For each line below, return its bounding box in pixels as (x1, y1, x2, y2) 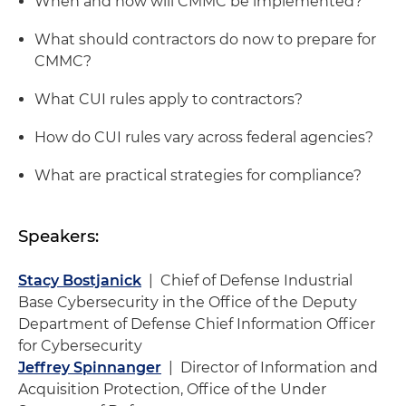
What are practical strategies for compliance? (34, 167, 362, 185)
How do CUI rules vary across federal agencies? (34, 129, 373, 147)
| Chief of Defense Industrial (141, 272, 353, 290)
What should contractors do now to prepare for (34, 31, 376, 49)
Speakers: (18, 226, 99, 247)
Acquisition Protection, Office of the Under (18, 381, 326, 399)
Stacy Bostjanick (18, 272, 141, 290)
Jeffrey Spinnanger (18, 359, 161, 377)
